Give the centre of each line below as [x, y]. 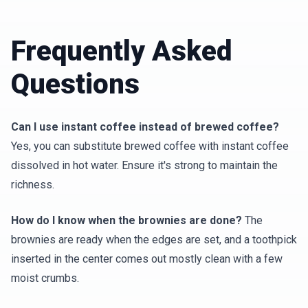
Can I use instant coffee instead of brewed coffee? [145, 127]
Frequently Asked [121, 51]
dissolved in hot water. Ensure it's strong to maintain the [144, 165]
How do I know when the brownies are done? [126, 220]
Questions [75, 84]
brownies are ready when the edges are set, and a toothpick [154, 240]
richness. [33, 185]
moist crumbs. [45, 278]
